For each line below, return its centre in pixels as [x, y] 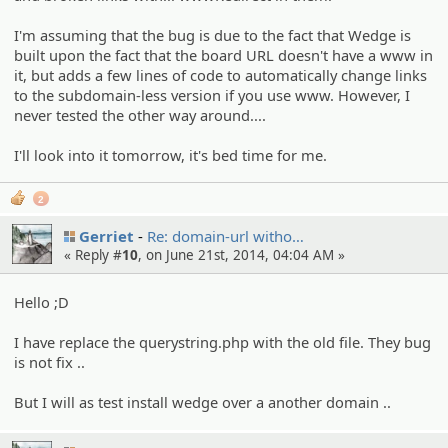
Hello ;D [42, 301]
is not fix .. [50, 361]
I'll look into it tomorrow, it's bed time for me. [171, 154]
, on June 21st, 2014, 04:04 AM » [241, 255]
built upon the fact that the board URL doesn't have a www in [224, 54]
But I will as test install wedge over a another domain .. [203, 401]
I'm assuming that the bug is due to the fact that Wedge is [213, 34]
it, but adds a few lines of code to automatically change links [221, 74]
